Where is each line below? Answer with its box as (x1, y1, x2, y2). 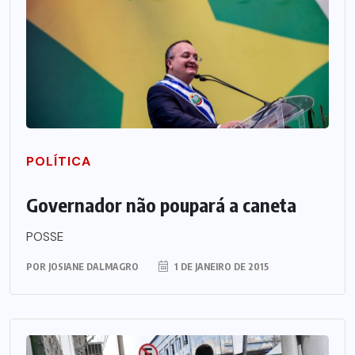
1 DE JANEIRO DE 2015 (172, 260, 269, 273)
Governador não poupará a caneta (26, 192, 296, 216)
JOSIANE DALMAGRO (48, 260, 139, 273)
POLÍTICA (26, 152, 91, 170)
